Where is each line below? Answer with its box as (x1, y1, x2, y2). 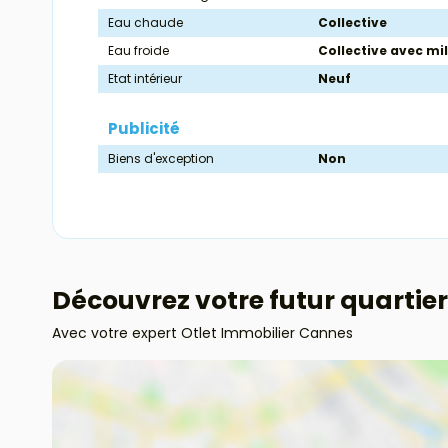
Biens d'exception (108, 150, 214, 168)
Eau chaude (108, 14, 183, 32)
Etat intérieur (108, 70, 182, 88)
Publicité (108, 118, 180, 140)
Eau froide (108, 42, 169, 60)
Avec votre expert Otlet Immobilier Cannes (52, 323, 353, 344)
